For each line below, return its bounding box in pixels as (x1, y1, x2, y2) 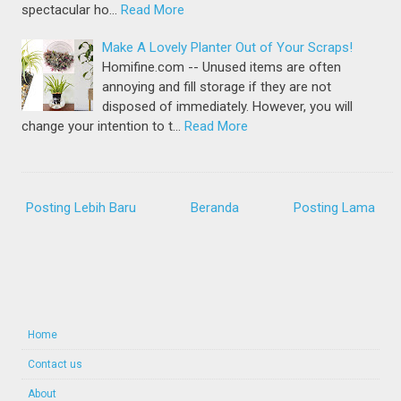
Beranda (191, 199, 239, 216)
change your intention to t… (21, 118, 182, 135)
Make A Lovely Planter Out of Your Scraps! (102, 39, 354, 56)
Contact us (28, 357, 83, 371)
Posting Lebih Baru (26, 199, 137, 216)
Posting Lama (293, 199, 375, 216)
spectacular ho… (21, 2, 118, 19)
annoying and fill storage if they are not (102, 79, 332, 96)
